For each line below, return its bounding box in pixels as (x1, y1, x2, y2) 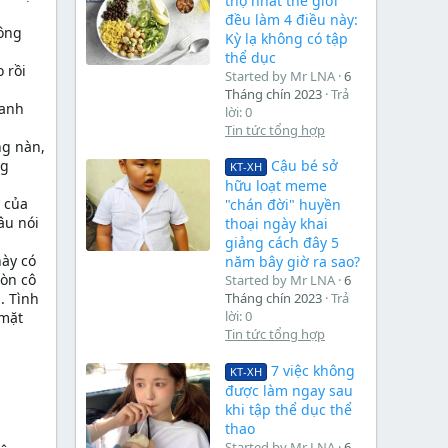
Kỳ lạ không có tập (225, 28, 348, 48)
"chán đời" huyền (225, 195, 341, 215)
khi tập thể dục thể (225, 399, 352, 419)
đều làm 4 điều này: (225, 9, 358, 29)
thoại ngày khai (225, 214, 328, 234)
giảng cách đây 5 (225, 233, 339, 253)
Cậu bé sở (270, 156, 338, 176)
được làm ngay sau (225, 380, 353, 400)
